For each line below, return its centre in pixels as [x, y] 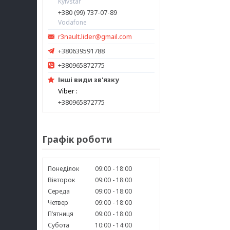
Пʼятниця [61, 214]
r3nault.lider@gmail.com [95, 36]
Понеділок [63, 169]
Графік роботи [77, 139]
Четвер [58, 203]
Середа [59, 191]
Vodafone [72, 22]
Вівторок [61, 180]
